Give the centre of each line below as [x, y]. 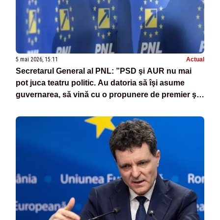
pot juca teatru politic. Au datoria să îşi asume [100, 83]
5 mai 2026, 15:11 [37, 60]
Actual [195, 60]
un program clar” [47, 107]
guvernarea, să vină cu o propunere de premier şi [107, 95]
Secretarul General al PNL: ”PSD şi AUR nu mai [104, 71]
